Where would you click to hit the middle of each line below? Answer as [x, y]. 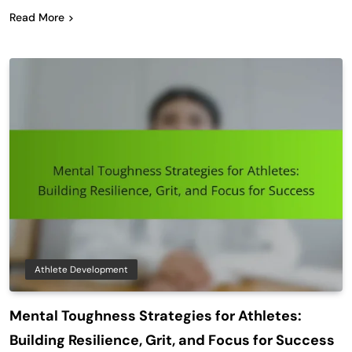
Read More [37, 17]
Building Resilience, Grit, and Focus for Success [172, 340]
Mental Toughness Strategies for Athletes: [156, 315]
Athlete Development [81, 269]
